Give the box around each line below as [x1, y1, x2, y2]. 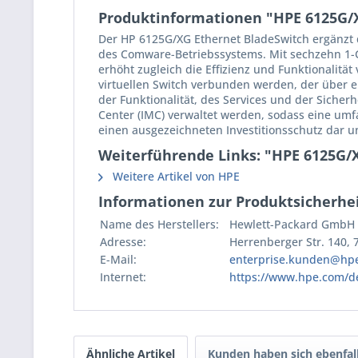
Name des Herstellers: [100, 217, 219, 232]
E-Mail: [100, 252, 137, 267]
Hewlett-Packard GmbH [229, 217, 355, 232]
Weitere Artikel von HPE [109, 169, 240, 184]
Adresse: [100, 234, 146, 249]
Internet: [100, 269, 146, 284]
